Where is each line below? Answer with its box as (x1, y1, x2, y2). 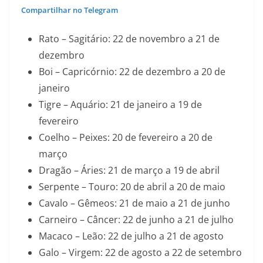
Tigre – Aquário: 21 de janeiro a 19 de (39, 98, 202, 111)
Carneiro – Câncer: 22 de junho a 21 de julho (39, 213, 234, 226)
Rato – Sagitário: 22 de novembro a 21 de (39, 32, 220, 45)
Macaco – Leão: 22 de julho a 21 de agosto (39, 230, 224, 242)
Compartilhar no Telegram (21, 5, 118, 15)
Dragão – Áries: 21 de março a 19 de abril (39, 164, 220, 177)
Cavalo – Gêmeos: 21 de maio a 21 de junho (39, 197, 230, 210)
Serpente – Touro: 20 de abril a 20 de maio (39, 180, 225, 193)
